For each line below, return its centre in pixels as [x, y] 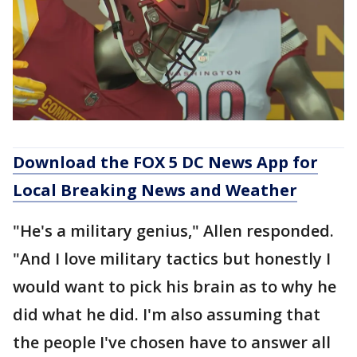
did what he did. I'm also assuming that [167, 314]
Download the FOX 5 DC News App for [165, 162]
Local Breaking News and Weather [155, 190]
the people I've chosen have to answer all [172, 342]
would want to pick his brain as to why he [175, 286]
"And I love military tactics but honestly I [172, 258]
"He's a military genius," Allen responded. [173, 230]
